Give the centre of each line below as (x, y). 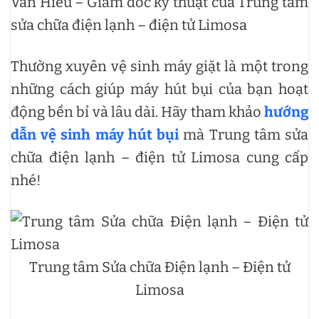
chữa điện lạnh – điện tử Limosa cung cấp (159, 157)
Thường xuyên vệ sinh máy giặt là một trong (159, 66)
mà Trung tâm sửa (244, 135)
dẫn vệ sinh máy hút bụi (95, 135)
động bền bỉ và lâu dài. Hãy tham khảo (137, 112)
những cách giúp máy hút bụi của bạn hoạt (159, 89)
